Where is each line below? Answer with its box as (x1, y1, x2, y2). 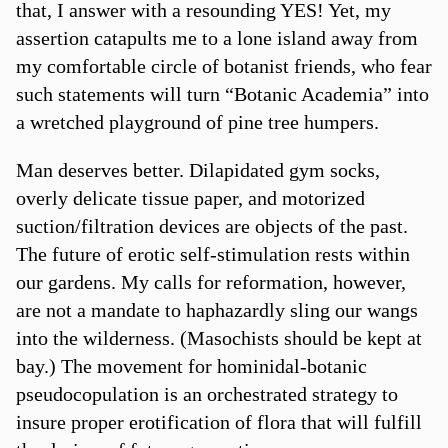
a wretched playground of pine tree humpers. (15, 110, 379, 133)
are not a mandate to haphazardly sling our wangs (15, 298, 418, 321)
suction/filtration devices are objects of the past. (15, 214, 408, 237)
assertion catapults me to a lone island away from (15, 26, 418, 49)
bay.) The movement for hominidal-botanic (15, 354, 367, 377)
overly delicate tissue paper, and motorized (15, 186, 365, 209)
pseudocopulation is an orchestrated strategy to (15, 382, 398, 405)
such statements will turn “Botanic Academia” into (15, 82, 429, 105)
